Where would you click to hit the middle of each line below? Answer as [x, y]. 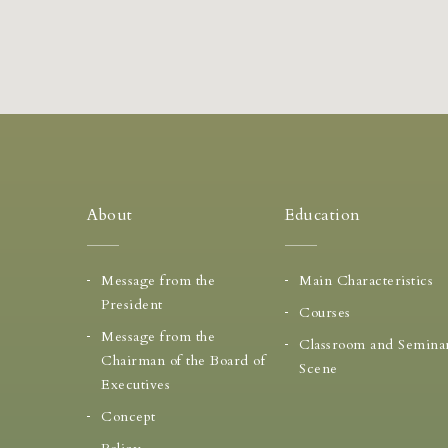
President [132, 304]
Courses [325, 312]
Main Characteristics [366, 280]
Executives [135, 384]
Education [323, 215]
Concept [128, 416]
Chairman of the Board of [183, 360]
